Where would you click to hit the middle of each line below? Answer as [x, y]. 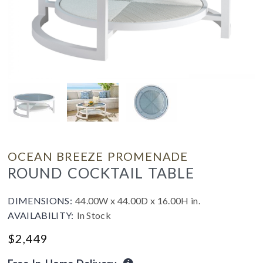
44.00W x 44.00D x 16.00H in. [137, 200]
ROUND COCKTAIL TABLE [101, 172]
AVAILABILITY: [42, 215]
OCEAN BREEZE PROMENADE [98, 156]
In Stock [94, 215]
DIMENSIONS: [41, 200]
